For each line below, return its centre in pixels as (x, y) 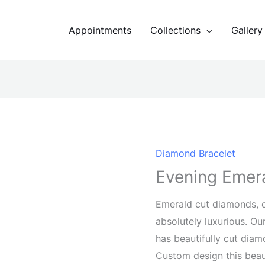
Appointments (100, 30)
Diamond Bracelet (196, 153)
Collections (175, 30)
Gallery (247, 30)
